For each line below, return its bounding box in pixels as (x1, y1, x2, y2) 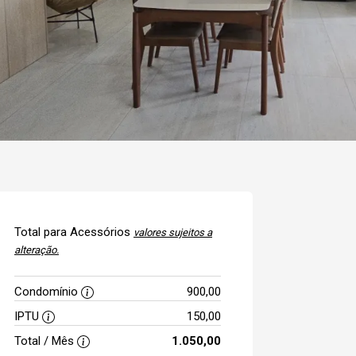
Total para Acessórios (14, 225, 133, 239)
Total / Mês (14, 334, 77, 348)
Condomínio (14, 284, 81, 299)
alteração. (14, 244, 59, 256)
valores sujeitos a (133, 226, 212, 238)
